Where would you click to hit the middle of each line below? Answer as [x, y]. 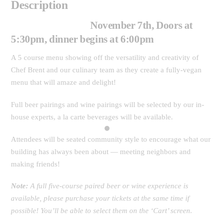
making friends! [36, 164]
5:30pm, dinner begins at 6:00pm [83, 39]
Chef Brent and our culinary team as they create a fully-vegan [107, 70]
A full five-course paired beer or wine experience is [109, 186]
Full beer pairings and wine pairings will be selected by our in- [108, 104]
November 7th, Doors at [141, 25]
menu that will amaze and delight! [64, 82]
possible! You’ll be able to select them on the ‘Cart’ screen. [102, 211]
